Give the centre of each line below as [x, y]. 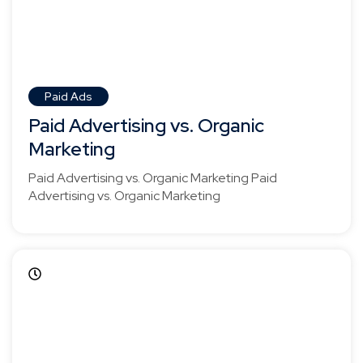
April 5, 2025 [83, 273]
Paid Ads [68, 97]
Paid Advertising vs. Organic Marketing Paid [153, 178]
